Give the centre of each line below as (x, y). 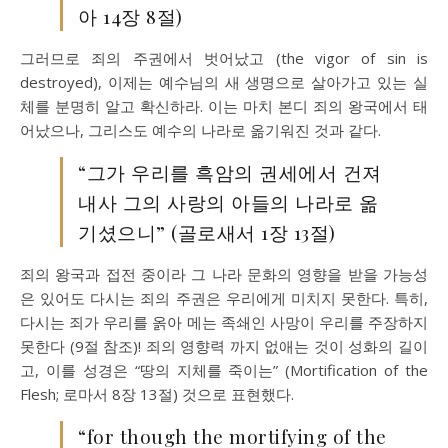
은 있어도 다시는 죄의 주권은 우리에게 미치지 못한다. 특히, (224, 298)
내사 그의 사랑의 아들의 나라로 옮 (228, 202)
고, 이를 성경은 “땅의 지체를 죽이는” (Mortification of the (224, 370)
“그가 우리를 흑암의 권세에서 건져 (230, 172)
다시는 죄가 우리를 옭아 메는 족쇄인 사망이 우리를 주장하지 (224, 322)
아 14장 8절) (130, 16)
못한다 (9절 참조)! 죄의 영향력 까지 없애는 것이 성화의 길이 (224, 346)
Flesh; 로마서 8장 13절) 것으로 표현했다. (157, 394)
